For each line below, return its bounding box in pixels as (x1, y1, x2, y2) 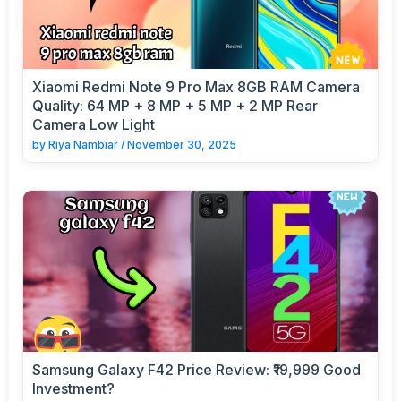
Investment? (32, 379, 115, 397)
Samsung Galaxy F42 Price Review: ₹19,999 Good (32, 360, 361, 379)
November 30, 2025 (127, 137, 236, 151)
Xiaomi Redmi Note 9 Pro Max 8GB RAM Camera (32, 77, 360, 96)
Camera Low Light (32, 115, 155, 133)
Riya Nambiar (48, 137, 118, 151)
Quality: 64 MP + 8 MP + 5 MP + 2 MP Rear (32, 96, 318, 115)
